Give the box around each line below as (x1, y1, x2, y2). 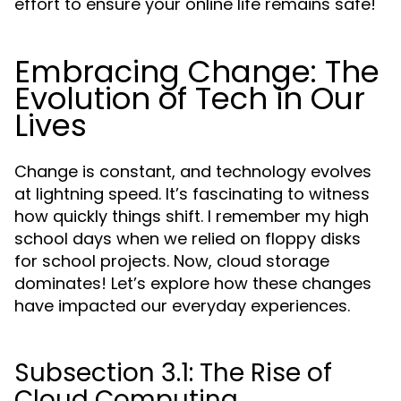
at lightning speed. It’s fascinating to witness (14, 183, 370, 205)
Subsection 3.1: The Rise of (14, 355, 332, 390)
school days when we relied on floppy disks (14, 227, 361, 250)
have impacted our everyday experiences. (14, 294, 350, 317)
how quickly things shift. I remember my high (14, 205, 369, 227)
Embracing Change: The (14, 50, 380, 93)
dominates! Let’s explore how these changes (14, 272, 371, 294)
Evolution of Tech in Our (14, 77, 365, 120)
